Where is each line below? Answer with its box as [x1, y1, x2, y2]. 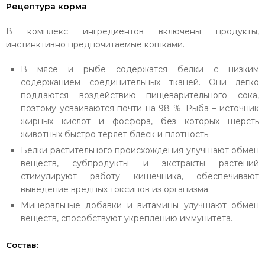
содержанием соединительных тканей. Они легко [21, 77, 259, 88]
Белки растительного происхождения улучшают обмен [21, 145, 259, 156]
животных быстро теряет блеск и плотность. [21, 129, 210, 140]
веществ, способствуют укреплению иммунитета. [21, 213, 232, 224]
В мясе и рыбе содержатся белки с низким [21, 64, 259, 75]
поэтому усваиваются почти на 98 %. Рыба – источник [21, 103, 259, 114]
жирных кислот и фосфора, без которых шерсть [21, 116, 259, 127]
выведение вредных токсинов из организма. [21, 184, 210, 195]
